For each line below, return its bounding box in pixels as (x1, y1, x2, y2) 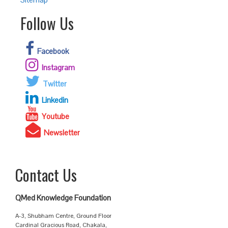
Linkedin (42, 95, 68, 105)
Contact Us (15, 163, 77, 186)
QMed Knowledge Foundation (15, 193, 111, 203)
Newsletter (44, 128, 80, 137)
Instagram (42, 63, 75, 72)
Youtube (42, 111, 69, 121)
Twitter (43, 79, 67, 89)
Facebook (37, 46, 69, 56)
